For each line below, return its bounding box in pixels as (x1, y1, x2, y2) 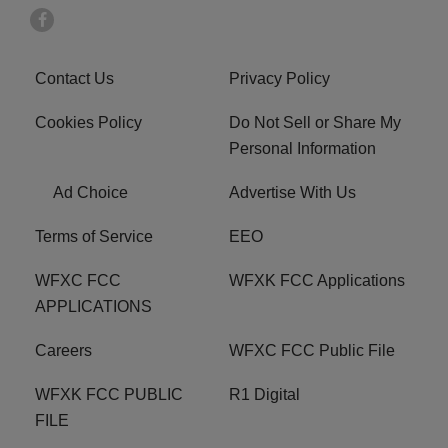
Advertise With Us (229, 184, 356, 202)
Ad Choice (53, 184, 128, 202)
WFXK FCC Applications (229, 272, 405, 290)
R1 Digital (229, 386, 300, 404)
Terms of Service (35, 228, 153, 246)
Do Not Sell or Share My (229, 114, 401, 132)
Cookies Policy (35, 114, 142, 132)
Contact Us (35, 70, 114, 88)
